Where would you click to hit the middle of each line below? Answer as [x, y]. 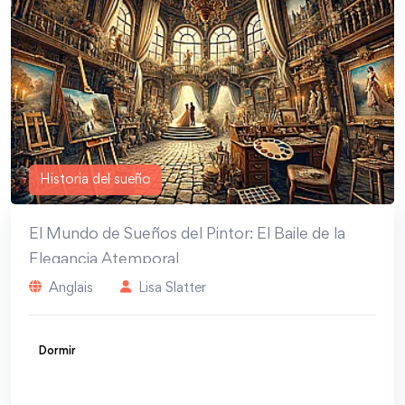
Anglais [71, 288]
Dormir [57, 351]
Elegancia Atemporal [104, 260]
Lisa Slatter [172, 288]
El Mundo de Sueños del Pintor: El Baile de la [187, 235]
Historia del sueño [95, 179]
